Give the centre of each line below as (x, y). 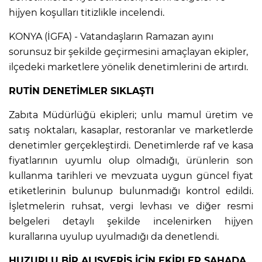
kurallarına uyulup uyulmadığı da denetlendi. (114, 236)
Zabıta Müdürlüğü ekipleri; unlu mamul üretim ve (131, 115)
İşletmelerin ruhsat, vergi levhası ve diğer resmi (131, 206)
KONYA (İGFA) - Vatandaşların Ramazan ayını (111, 36)
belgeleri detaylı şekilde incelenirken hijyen (131, 221)
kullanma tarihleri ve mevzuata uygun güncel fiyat (131, 175)
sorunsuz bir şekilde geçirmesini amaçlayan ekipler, (128, 51)
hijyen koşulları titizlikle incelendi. (87, 12)
